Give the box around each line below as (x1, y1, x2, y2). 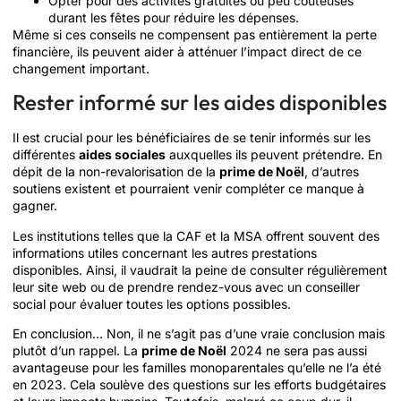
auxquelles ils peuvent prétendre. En (166, 147, 382, 163)
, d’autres (304, 164, 359, 180)
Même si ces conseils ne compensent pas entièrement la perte (13, 27, 377, 43)
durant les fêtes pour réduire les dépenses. (48, 10, 299, 26)
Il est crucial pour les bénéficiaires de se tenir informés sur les (13, 130, 371, 146)
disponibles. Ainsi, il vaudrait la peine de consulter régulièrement (13, 261, 388, 277)
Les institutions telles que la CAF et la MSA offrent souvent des (13, 227, 380, 243)
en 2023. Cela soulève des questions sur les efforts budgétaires (13, 377, 386, 393)
